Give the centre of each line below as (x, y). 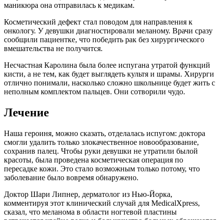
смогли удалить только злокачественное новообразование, (101, 142)
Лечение (27, 113)
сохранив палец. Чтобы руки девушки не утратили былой (101, 151)
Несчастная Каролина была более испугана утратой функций (107, 65)
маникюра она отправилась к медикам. (69, 5)
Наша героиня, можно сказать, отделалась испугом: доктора (105, 134)
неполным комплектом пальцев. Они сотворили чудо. (95, 92)
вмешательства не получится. (53, 49)
